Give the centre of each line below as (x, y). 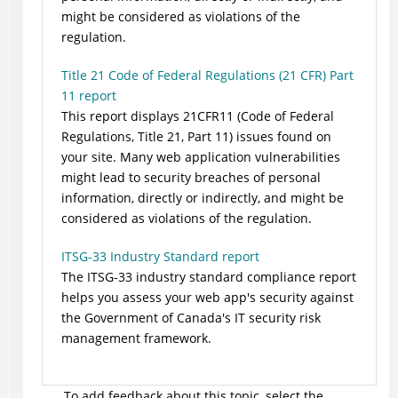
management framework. (136, 338)
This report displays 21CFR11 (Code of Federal (197, 116)
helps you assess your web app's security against (207, 298)
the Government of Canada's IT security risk (191, 318)
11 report (88, 96)
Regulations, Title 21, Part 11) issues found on (196, 137)
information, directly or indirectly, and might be (202, 198)
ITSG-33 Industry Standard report (160, 257)
